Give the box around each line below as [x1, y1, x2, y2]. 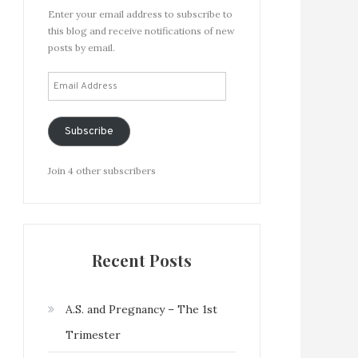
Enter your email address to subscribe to [48, 7, 233, 20]
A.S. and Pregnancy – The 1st [66, 301, 217, 316]
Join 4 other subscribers [48, 164, 156, 177]
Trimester [66, 327, 121, 342]
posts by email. [48, 41, 115, 54]
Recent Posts [92, 249, 192, 271]
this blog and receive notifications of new [48, 24, 235, 37]
